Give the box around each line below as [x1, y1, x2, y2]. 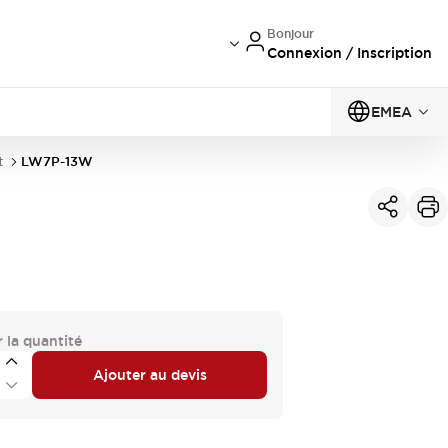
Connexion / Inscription [267, 43, 432, 62]
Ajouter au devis [92, 365, 207, 384]
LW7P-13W [21, 153, 93, 170]
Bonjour [267, 25, 314, 42]
